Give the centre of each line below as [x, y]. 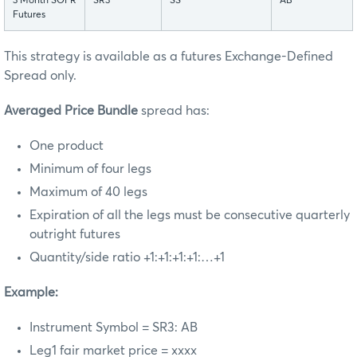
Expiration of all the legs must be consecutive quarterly [190, 216]
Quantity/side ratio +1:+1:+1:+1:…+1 [127, 258]
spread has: [174, 111]
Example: [31, 293]
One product [67, 146]
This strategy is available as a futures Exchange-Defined [169, 57]
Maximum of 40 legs [88, 192]
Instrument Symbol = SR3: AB [114, 328]
